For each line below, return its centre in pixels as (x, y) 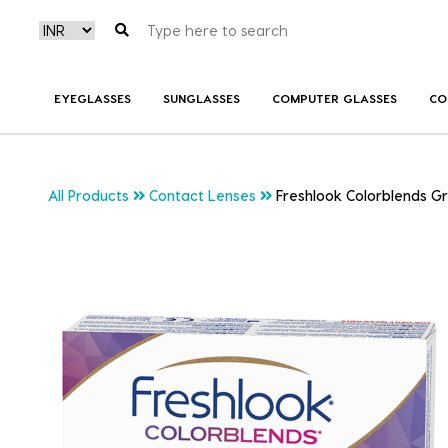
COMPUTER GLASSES (334, 97)
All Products (88, 196)
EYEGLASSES (92, 97)
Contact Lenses (202, 196)
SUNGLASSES (201, 97)
